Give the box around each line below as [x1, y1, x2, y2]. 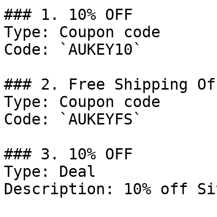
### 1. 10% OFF [4, 6, 133, 23]
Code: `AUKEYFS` [4, 110, 142, 128]
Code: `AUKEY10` [4, 41, 142, 58]
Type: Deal [4, 163, 96, 180]
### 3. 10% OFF [4, 145, 133, 163]
